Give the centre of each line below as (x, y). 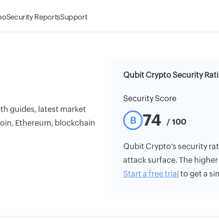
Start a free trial (151, 174)
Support (74, 17)
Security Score (150, 99)
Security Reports (33, 17)
